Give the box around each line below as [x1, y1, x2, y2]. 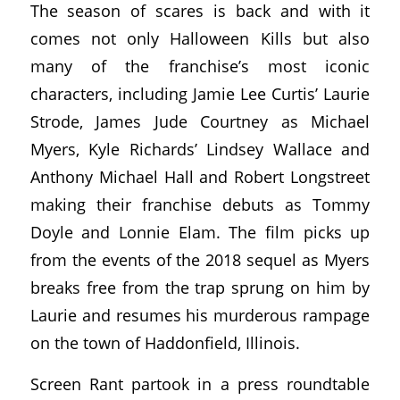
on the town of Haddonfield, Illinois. [29, 330, 300, 354]
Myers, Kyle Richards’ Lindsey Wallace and [29, 137, 371, 160]
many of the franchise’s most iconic [29, 54, 371, 77]
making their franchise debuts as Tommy [29, 192, 371, 215]
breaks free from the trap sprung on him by [29, 275, 371, 298]
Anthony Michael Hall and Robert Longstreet [29, 164, 371, 187]
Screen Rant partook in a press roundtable [29, 372, 371, 396]
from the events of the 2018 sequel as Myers [29, 247, 371, 271]
